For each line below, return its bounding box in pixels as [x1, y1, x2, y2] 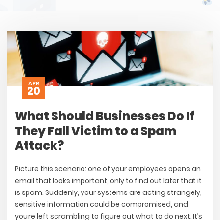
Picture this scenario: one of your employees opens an [15, 164, 201, 174]
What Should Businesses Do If [15, 108, 194, 125]
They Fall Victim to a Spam [15, 123, 176, 139]
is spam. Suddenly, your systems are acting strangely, [15, 188, 202, 198]
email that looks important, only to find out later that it [15, 176, 202, 186]
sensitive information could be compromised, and [15, 199, 188, 210]
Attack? [15, 137, 64, 154]
